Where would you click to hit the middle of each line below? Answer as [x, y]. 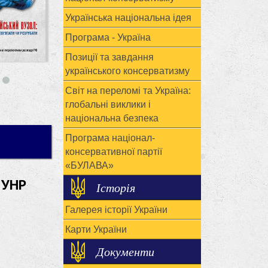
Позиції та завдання [109, 57]
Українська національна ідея [128, 18]
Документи [125, 251]
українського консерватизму [127, 71]
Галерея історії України [116, 210]
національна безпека [112, 118]
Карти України [96, 229]
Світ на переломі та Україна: [128, 91]
